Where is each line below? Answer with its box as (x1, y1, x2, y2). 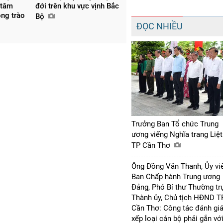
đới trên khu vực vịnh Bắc (35, 1, 119, 10)
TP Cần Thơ (131, 140, 172, 150)
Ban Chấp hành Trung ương (131, 172, 220, 181)
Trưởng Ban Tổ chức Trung (131, 119, 219, 128)
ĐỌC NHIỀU (136, 20, 183, 31)
